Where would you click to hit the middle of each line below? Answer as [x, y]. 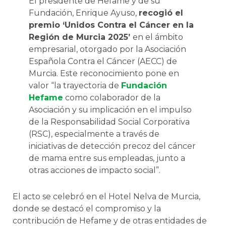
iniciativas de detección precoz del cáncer [112, 146]
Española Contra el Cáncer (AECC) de [103, 61]
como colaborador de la [111, 97]
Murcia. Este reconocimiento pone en [104, 73]
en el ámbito [158, 37]
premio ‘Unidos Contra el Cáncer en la [111, 25]
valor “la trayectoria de [75, 85]
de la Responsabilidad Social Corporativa [109, 122]
